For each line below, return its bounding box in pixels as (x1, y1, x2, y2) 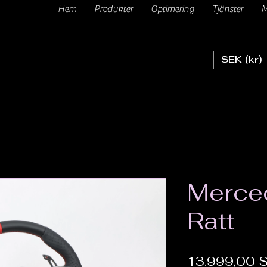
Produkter (94, 4, 133, 14)
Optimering (150, 4, 194, 14)
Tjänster (212, 4, 243, 14)
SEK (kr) (221, 55, 262, 64)
